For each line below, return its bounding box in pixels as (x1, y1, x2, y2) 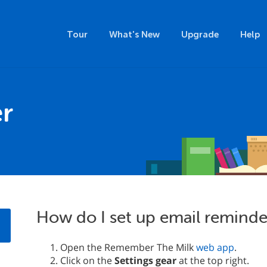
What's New (109, 29, 160, 40)
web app (196, 241, 234, 254)
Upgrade (181, 29, 219, 40)
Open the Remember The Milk (60, 241, 196, 254)
